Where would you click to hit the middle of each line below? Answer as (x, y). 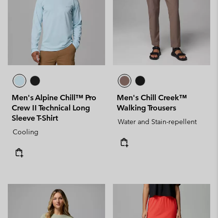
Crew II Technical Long (51, 108)
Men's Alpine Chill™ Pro (54, 97)
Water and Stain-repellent (157, 121)
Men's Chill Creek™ (152, 97)
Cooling (26, 132)
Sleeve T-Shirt (35, 118)
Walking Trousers (146, 108)
